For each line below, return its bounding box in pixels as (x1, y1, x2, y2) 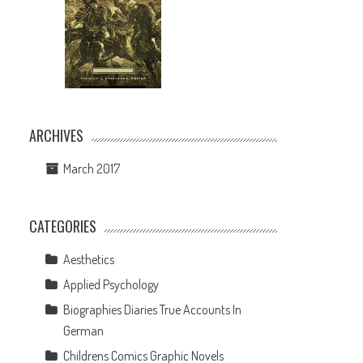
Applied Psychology (63, 275, 160, 293)
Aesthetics (63, 250, 115, 267)
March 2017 (63, 160, 121, 177)
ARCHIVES (29, 124, 84, 146)
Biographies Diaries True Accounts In (63, 301, 242, 318)
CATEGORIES (29, 215, 97, 237)
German (63, 322, 105, 339)
